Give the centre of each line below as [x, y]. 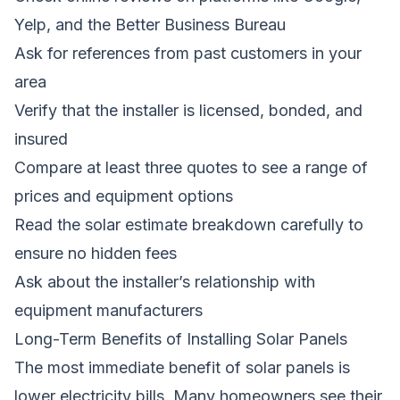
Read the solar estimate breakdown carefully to [189, 224]
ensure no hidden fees [96, 253]
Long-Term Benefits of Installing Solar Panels [181, 338]
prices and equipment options [124, 196]
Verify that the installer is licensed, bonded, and [188, 110]
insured [41, 138]
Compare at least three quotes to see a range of [191, 167]
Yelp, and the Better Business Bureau [150, 24]
